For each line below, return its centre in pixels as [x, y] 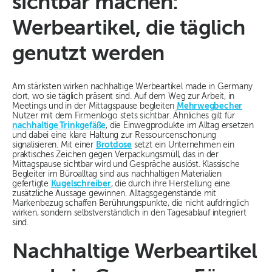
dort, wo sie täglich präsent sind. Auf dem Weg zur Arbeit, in [124, 97]
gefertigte [32, 184]
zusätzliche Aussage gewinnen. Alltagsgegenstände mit [114, 194]
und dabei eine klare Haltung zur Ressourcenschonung [114, 136]
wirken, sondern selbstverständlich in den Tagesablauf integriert [129, 213]
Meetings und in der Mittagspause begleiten [94, 107]
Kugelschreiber [81, 184]
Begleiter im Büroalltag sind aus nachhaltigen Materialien [117, 175]
